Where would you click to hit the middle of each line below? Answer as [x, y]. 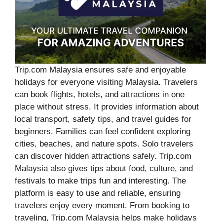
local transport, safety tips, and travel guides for [103, 119]
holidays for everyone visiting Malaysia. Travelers [106, 82]
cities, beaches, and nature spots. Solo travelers [104, 144]
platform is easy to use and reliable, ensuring [98, 193]
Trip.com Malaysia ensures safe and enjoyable [100, 70]
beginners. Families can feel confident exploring [103, 132]
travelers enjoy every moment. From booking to [102, 206]
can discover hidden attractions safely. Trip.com [103, 156]
